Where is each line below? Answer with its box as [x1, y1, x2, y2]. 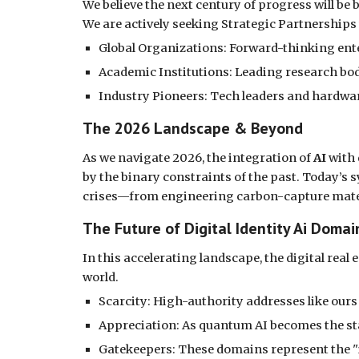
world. [82, 270, 119, 284]
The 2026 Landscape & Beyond [82, 118, 303, 139]
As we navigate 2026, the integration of [82, 151, 313, 165]
